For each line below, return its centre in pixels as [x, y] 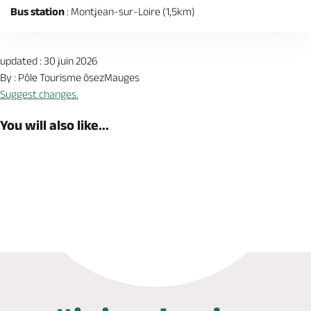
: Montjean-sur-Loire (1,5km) [130, 11]
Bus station [37, 11]
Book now [79, 189]
